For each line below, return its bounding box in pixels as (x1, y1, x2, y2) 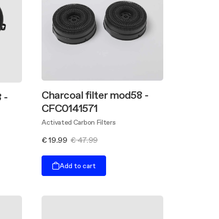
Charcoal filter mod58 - (42, 88, 148, 103)
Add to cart (60, 160, 96, 171)
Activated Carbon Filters (42, 117, 116, 128)
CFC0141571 (42, 101, 98, 116)
